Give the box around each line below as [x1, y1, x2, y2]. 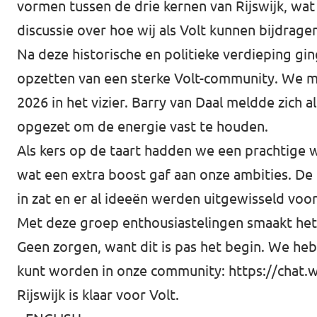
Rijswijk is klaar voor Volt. [17, 286, 179, 303]
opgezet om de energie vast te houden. [17, 117, 268, 134]
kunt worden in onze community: [17, 262, 229, 279]
